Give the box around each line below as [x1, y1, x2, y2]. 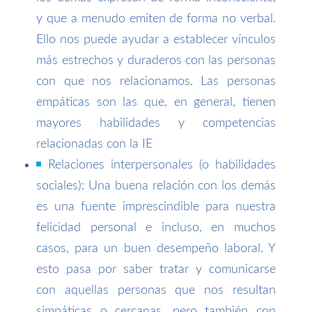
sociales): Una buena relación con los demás [36, 179, 276, 192]
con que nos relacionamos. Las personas [36, 75, 276, 88]
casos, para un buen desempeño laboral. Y [36, 242, 276, 255]
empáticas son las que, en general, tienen [36, 95, 276, 109]
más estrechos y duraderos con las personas [36, 54, 276, 67]
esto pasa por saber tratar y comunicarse [36, 263, 276, 276]
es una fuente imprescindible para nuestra [36, 200, 276, 213]
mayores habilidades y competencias [36, 116, 276, 130]
